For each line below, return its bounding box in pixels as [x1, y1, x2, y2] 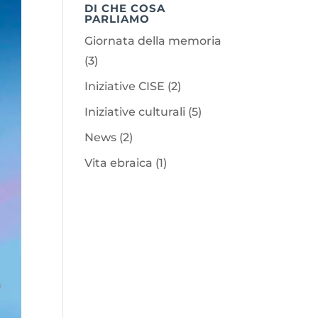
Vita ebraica [84, 156, 153, 170]
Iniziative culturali [84, 105, 186, 119]
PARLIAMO [84, 12, 150, 26]
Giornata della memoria [84, 34, 222, 48]
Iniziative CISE [84, 79, 165, 93]
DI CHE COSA [84, 1, 166, 15]
